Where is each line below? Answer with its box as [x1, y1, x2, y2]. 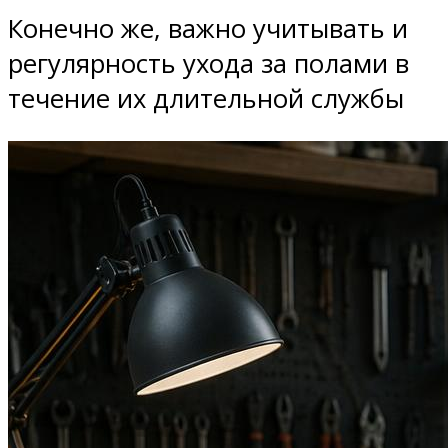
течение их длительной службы [8, 80, 404, 116]
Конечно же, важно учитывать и [8, 10, 408, 46]
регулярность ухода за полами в [8, 45, 409, 81]
